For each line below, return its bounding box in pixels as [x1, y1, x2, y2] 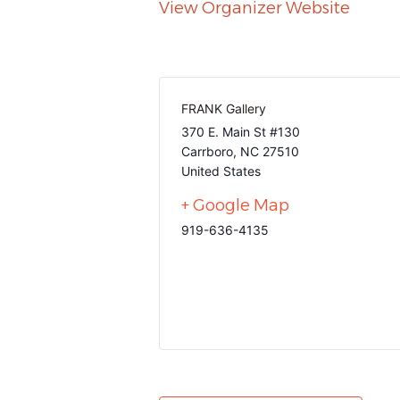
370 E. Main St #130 [181, 123, 300, 139]
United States [181, 162, 261, 179]
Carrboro [181, 143, 233, 159]
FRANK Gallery [181, 100, 266, 116]
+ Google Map [181, 195, 289, 215]
